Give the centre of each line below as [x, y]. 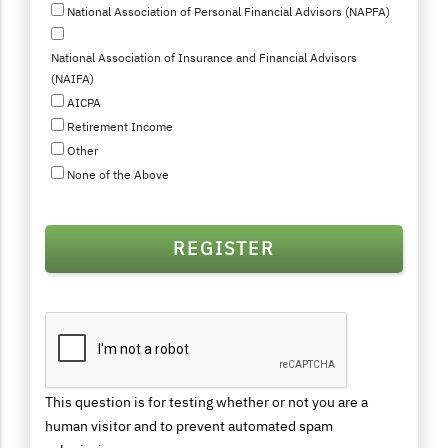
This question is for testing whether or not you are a [206, 401]
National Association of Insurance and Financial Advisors [204, 57]
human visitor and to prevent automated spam [189, 425]
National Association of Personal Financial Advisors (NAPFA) [228, 11]
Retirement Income [120, 126]
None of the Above [118, 174]
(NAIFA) [72, 78]
